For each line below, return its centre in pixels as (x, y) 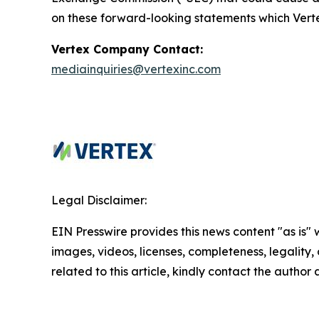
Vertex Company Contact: (127, 49)
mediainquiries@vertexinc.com (136, 69)
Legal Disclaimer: (99, 200)
